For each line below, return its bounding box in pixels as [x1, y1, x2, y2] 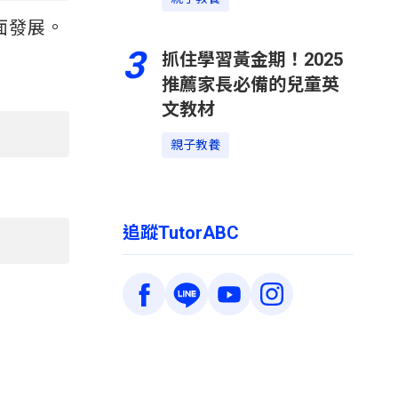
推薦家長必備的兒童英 [162, 74, 339, 95]
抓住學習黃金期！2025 [162, 49, 343, 70]
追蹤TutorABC [123, 222, 239, 243]
